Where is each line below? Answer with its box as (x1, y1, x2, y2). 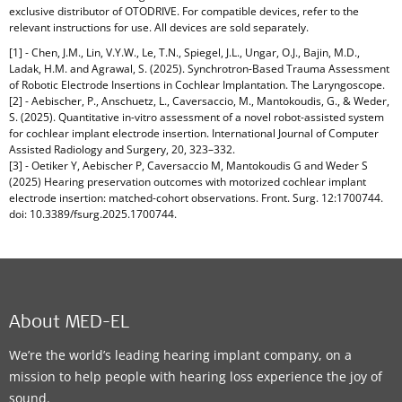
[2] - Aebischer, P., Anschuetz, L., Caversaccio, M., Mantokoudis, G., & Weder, (9, 93, 389, 109)
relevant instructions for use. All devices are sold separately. (9, 20, 309, 36)
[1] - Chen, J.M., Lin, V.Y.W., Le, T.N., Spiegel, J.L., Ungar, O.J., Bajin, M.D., (9, 45, 360, 61)
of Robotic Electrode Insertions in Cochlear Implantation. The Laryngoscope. (9, 77, 385, 93)
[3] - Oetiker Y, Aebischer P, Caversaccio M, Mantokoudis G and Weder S (9, 158, 368, 174)
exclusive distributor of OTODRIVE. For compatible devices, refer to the (9, 4, 359, 20)
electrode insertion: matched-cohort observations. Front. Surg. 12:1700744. (9, 190, 383, 206)
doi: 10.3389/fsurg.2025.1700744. (9, 206, 177, 223)
